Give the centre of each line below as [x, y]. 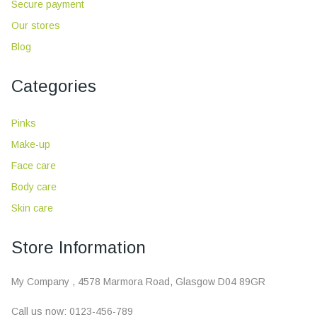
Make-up [31, 144]
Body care [34, 187]
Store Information [79, 247]
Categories [54, 86]
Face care [34, 166]
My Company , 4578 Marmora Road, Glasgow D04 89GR [140, 282]
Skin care [32, 208]
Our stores [36, 25]
